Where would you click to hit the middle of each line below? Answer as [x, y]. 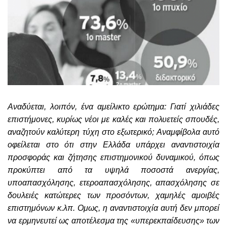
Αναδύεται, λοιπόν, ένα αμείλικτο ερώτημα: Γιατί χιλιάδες [113, 107]
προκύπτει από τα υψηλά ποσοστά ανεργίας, [113, 170]
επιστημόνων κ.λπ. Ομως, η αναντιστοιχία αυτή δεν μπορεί [113, 208]
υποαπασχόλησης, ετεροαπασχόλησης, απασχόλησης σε [113, 183]
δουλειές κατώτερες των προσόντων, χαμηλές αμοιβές [113, 196]
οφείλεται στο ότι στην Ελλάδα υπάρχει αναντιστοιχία [113, 145]
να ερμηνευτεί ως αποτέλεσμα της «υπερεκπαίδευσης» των [113, 221]
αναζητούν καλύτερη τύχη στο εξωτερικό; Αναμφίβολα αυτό [113, 132]
